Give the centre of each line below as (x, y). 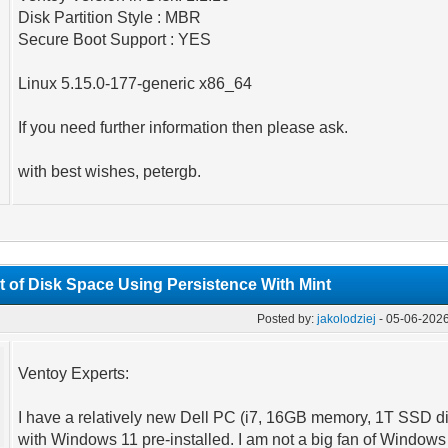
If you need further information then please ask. (183, 127)
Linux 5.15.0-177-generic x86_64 (135, 83)
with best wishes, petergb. (110, 171)
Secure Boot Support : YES (115, 39)
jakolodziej (347, 319)
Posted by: (287, 319)
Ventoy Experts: (74, 373)
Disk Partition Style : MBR (110, 17)
